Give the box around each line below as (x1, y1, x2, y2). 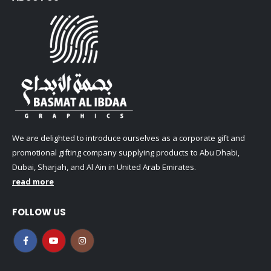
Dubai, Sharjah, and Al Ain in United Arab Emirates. (12, 162, 196, 173)
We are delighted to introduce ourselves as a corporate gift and (12, 132, 245, 144)
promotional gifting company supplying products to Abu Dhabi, (12, 147, 240, 158)
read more (12, 176, 54, 188)
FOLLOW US (12, 205, 66, 218)
